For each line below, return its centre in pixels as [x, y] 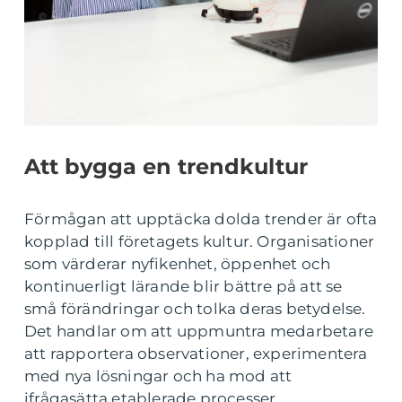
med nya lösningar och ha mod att [158, 376]
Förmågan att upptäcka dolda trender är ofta [201, 219]
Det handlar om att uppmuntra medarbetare [199, 332]
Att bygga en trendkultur [166, 167]
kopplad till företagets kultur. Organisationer [200, 242]
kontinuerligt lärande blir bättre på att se [184, 287]
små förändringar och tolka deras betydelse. [195, 309]
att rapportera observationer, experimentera [196, 354]
